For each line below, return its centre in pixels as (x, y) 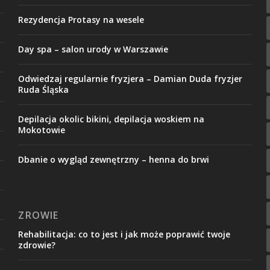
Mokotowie (42, 130)
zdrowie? (37, 245)
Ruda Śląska (44, 89)
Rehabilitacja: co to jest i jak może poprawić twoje (124, 234)
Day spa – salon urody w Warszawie (93, 49)
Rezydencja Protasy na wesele (81, 19)
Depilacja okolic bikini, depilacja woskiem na (111, 119)
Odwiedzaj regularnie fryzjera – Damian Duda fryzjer (130, 78)
